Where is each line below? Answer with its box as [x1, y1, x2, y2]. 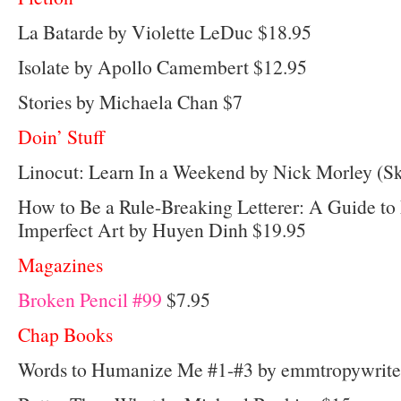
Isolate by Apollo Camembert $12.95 [18, 54, 307, 81]
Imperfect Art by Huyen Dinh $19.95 [18, 217, 306, 243]
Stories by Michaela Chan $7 [18, 89, 243, 115]
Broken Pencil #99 [18, 286, 162, 313]
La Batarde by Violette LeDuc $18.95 [18, 19, 311, 46]
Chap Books [18, 321, 113, 348]
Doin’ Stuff [18, 124, 105, 150]
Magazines [18, 252, 103, 278]
